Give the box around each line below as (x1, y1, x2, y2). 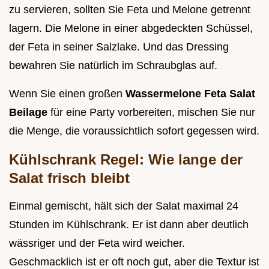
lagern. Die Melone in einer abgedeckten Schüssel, (9, 22, 253, 35)
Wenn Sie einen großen (9, 88, 125, 100)
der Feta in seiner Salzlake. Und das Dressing (9, 41, 229, 53)
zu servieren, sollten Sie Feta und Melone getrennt (9, 4, 250, 16)
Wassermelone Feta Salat (125, 88, 255, 100)
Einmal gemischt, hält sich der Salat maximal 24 (9, 200, 238, 213)
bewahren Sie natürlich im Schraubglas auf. (9, 59, 217, 72)
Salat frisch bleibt (9, 170, 130, 187)
